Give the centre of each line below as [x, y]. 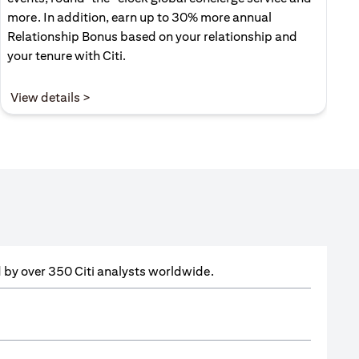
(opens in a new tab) [147, 97]
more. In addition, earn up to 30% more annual [139, 18]
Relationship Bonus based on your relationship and [152, 37]
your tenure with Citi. [67, 56]
